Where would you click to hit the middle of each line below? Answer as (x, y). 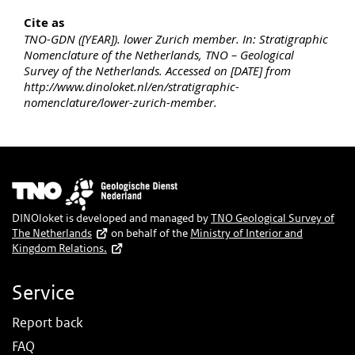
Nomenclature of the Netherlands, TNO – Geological (159, 54)
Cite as (44, 22)
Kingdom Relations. (59, 248)
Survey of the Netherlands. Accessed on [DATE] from (157, 70)
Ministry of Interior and (246, 233)
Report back (48, 323)
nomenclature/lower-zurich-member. (120, 102)
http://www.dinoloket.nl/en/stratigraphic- (132, 86)
